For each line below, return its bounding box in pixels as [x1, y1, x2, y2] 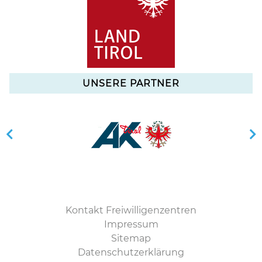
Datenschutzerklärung [78, 247, 184, 258]
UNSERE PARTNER [82, 78, 180, 89]
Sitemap [111, 233, 151, 244]
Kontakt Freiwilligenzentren [65, 205, 196, 216]
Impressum [104, 219, 158, 230]
